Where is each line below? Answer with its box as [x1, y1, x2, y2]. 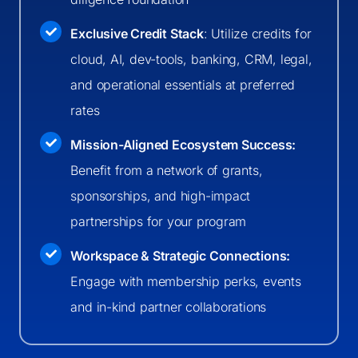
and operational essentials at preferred [70, 76, 296, 93]
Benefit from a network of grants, [70, 162, 263, 179]
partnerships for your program [70, 213, 247, 230]
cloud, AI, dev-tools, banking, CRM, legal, [70, 50, 312, 67]
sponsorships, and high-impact [70, 188, 251, 205]
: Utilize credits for [203, 25, 312, 42]
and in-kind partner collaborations [70, 299, 267, 316]
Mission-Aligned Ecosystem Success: [70, 137, 296, 153]
